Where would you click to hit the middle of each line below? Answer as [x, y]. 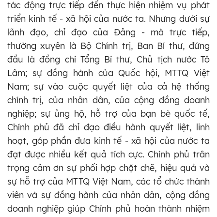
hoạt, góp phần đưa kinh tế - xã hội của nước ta [108, 140]
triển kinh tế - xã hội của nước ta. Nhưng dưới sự [108, 18]
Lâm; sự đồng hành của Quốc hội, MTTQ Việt [108, 73]
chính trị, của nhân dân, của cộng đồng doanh [108, 100]
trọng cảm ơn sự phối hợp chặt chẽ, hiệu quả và [108, 168]
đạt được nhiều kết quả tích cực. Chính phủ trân [108, 154]
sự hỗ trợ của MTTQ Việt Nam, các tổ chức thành [108, 181]
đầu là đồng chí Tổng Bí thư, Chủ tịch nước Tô [108, 59]
